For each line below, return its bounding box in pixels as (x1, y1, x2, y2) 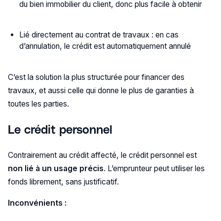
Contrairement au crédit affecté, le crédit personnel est (7, 150, 197, 160)
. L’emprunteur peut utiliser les (103, 164, 205, 174)
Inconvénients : (7, 198, 67, 208)
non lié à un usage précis (7, 164, 104, 174)
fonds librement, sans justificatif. (7, 177, 119, 187)
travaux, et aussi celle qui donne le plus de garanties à (7, 86, 194, 96)
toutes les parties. (7, 99, 69, 109)
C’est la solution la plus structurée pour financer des (7, 73, 184, 82)
